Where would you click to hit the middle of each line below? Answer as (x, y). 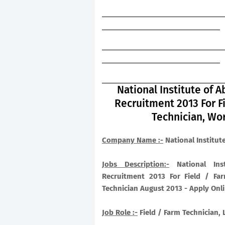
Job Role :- (120, 212)
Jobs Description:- (136, 164)
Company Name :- (133, 140)
